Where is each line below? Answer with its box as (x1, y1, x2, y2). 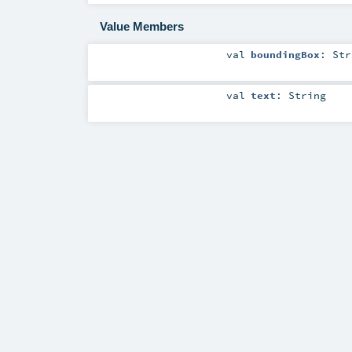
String (288, 89, 326, 102)
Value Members (99, 20, 184, 34)
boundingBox (250, 47, 320, 60)
